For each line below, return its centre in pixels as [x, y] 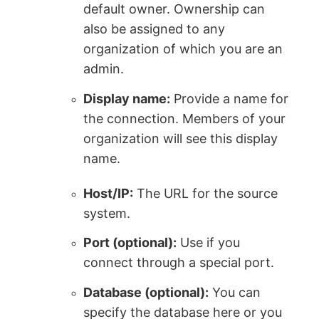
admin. [104, 69]
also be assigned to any [155, 29]
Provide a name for [230, 98]
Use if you [209, 243]
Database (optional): [146, 292]
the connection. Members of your [185, 118]
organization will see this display [181, 138]
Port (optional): [130, 243]
